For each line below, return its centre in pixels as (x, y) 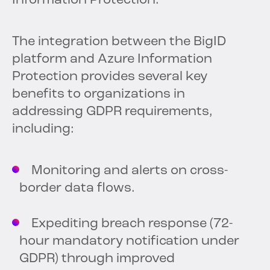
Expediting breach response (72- (126, 224)
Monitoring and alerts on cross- (124, 171)
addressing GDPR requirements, (112, 112)
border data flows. (77, 189)
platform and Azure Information (112, 60)
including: (43, 130)
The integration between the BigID (119, 42)
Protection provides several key (110, 77)
